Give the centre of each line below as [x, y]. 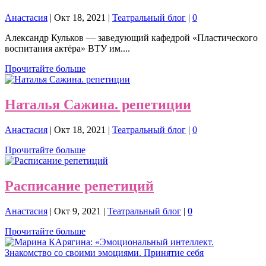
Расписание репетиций [79, 186]
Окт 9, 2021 [77, 211]
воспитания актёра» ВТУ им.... [67, 48]
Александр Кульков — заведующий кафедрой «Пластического [131, 37]
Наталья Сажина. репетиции [98, 104]
